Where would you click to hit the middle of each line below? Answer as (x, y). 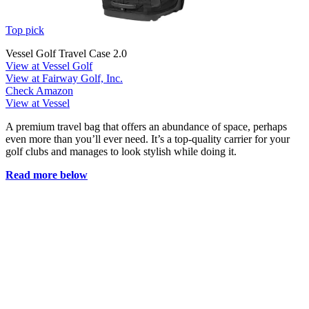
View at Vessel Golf (49, 66)
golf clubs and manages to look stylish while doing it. (121, 151)
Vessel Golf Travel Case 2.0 (66, 53)
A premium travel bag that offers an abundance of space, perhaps (146, 126)
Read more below (47, 175)
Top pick (25, 30)
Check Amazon (39, 90)
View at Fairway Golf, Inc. (64, 78)
